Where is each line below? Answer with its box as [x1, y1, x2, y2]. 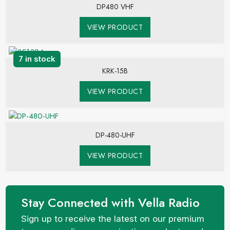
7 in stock [18, 54, 56, 64]
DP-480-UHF [95, 130, 135, 140]
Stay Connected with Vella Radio [21, 194, 200, 212]
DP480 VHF [96, 2, 134, 12]
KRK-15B [102, 66, 128, 76]
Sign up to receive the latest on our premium [21, 214, 205, 224]
